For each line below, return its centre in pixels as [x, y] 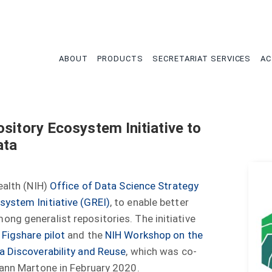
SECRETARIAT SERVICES [203, 59]
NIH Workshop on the [154, 235]
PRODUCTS [121, 59]
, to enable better [149, 202]
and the [85, 235]
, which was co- [161, 252]
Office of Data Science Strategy [124, 186]
